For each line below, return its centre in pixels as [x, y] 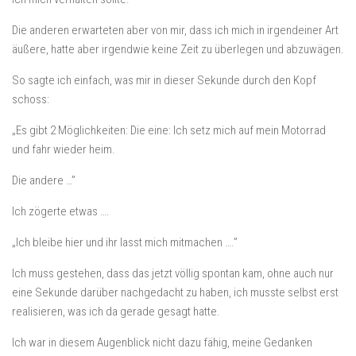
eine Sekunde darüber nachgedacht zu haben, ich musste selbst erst [175, 292]
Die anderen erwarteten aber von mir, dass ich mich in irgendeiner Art [175, 30]
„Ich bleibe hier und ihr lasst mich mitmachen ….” [125, 242]
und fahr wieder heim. [64, 149]
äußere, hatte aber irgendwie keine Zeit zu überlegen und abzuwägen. [178, 49]
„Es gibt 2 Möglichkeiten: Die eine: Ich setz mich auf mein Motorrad [169, 130]
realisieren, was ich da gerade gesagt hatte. [116, 311]
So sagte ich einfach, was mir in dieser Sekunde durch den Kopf [164, 80]
